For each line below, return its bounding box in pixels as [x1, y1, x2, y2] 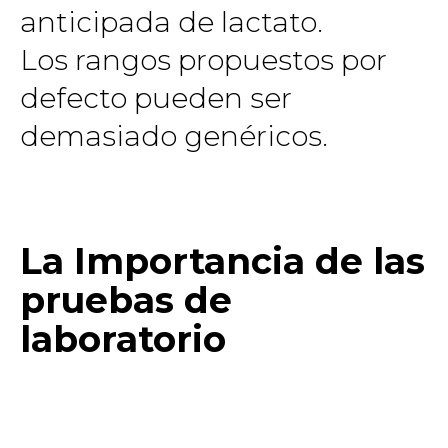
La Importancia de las [20, 239, 425, 283]
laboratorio [20, 317, 226, 361]
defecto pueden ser [20, 80, 292, 115]
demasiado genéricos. [20, 118, 328, 153]
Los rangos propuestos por [20, 42, 387, 77]
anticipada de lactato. [20, 4, 323, 39]
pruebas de [20, 278, 232, 322]
